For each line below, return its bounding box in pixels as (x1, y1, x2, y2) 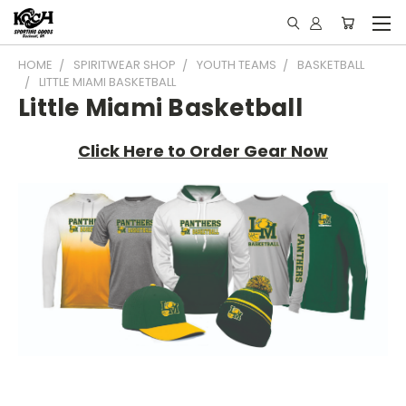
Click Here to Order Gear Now (78, 140, 328, 162)
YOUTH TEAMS (197, 56, 276, 73)
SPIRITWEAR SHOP (73, 56, 176, 73)
